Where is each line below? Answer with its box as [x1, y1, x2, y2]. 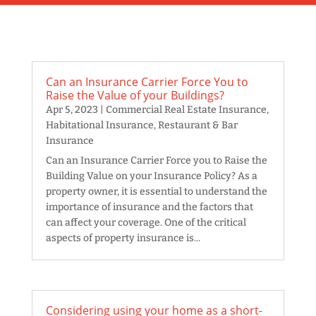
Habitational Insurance [45, 119, 154, 132]
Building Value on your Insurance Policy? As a [45, 170, 257, 183]
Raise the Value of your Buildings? [45, 87, 224, 104]
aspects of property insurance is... [45, 232, 200, 245]
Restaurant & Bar [157, 119, 238, 132]
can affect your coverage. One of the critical [45, 217, 246, 229]
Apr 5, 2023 [45, 104, 98, 116]
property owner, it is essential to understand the [45, 186, 267, 198]
